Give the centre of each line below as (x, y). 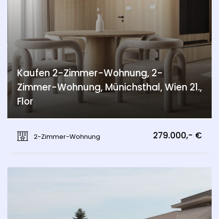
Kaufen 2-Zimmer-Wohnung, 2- (90, 73)
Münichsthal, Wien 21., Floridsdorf (79, 128)
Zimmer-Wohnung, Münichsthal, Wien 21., (109, 87)
